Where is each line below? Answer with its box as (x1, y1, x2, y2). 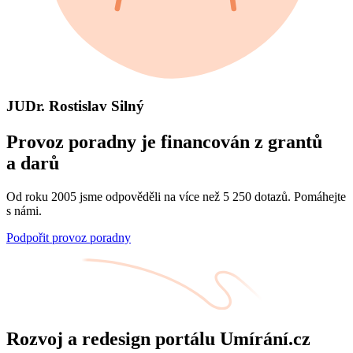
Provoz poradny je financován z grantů (6, 132, 322, 153)
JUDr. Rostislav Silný (6, 98, 144, 115)
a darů (6, 153, 59, 174)
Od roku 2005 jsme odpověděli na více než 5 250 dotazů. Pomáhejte (6, 190, 346, 204)
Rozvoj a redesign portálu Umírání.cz (6, 328, 310, 349)
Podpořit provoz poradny (6, 231, 131, 245)
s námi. (6, 204, 42, 218)
